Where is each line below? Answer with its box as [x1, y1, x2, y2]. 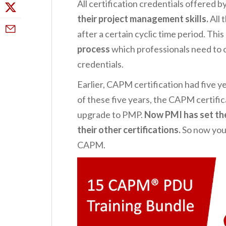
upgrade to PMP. [77, 109, 144, 121]
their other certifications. [77, 124, 181, 136]
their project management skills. [77, 13, 208, 25]
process [77, 43, 110, 55]
